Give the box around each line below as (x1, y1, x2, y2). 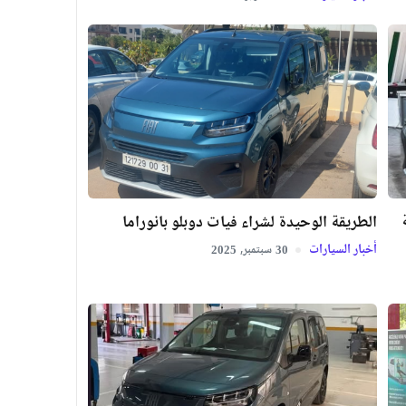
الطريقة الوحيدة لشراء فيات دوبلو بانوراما (122, 209, 377, 237)
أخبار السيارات (306, 239, 377, 262)
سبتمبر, (240, 240, 272, 261)
